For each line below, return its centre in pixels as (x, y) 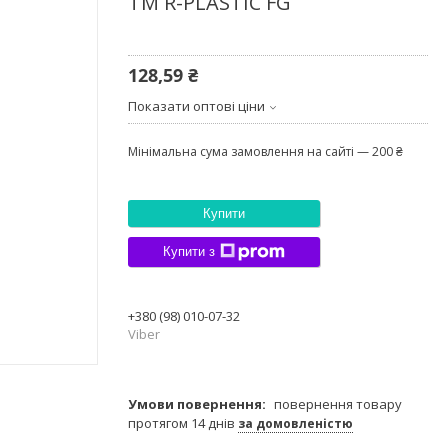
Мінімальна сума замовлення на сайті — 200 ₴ (265, 151)
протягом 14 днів (183, 422)
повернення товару (338, 403)
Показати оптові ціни (196, 105)
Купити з (189, 252)
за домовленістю (295, 423)
